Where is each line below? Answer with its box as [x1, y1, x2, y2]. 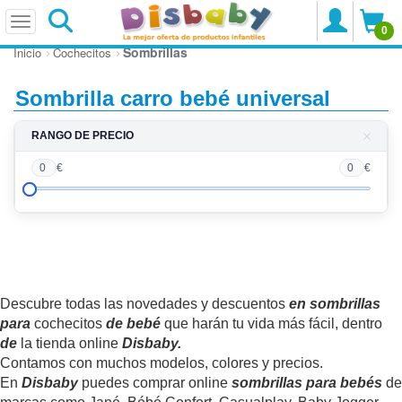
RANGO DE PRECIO [31, 129, 134, 142]
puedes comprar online [78, 375, 232, 390]
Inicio [13, 44, 41, 61]
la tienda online [17, 336, 122, 351]
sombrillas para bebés [232, 375, 382, 390]
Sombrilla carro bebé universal [15, 86, 330, 110]
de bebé [106, 316, 161, 331]
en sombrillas [289, 296, 380, 311]
